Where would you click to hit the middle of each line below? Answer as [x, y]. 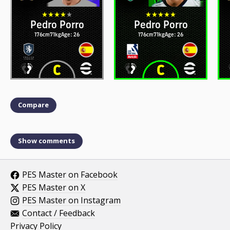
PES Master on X [54, 187]
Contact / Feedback [59, 213]
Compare [33, 105]
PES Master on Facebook [70, 174]
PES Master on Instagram [71, 200]
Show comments [46, 141]
